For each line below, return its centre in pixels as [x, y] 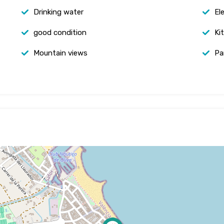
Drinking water [59, 12]
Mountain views [61, 53]
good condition [60, 33]
